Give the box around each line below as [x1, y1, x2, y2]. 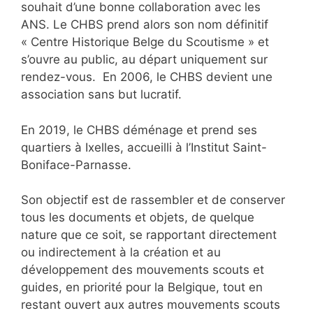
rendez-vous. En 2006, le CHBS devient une [21, 70, 272, 85]
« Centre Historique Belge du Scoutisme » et [21, 35, 269, 50]
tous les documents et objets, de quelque [21, 210, 254, 225]
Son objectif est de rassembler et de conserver [21, 193, 285, 208]
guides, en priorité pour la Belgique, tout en [21, 280, 263, 295]
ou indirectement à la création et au [21, 245, 221, 260]
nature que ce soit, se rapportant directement [21, 228, 277, 242]
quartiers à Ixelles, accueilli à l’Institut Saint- [21, 140, 267, 154]
